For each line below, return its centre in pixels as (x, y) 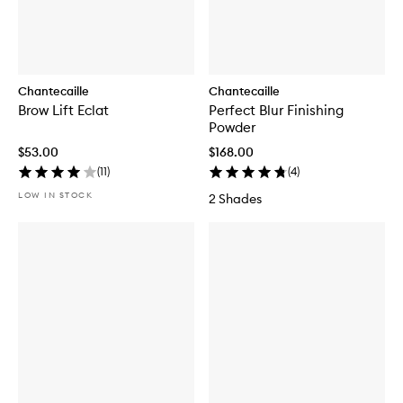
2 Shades (235, 198)
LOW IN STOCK (55, 194)
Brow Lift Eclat (63, 110)
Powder (232, 127)
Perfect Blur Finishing (276, 110)
